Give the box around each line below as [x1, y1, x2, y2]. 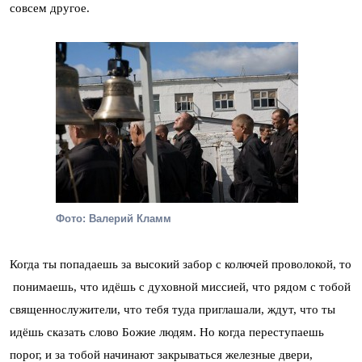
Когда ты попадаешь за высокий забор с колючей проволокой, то [10, 258, 351, 271]
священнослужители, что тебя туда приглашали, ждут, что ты [10, 303, 335, 316]
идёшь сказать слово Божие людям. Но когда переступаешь [10, 326, 324, 339]
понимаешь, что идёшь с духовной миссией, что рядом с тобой [10, 280, 351, 293]
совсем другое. [10, 2, 90, 15]
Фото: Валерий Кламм [56, 213, 171, 225]
